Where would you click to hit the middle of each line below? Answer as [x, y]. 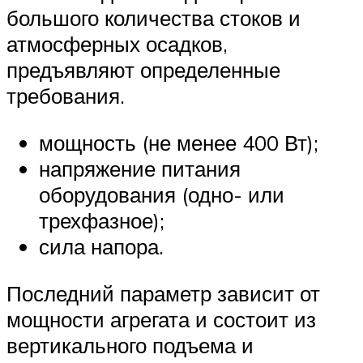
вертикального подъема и [130, 345]
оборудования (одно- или [162, 195]
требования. [66, 96]
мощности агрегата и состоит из [161, 319]
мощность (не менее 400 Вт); [179, 143]
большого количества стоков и [154, 18]
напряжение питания [140, 169]
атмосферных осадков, [117, 44]
